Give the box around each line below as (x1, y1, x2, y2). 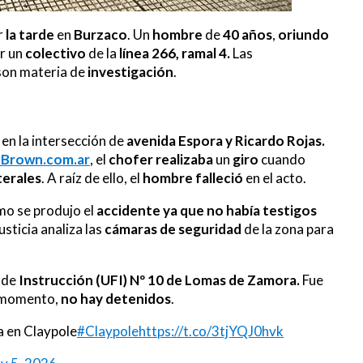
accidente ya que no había (96, 202, 263, 219)
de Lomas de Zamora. (166, 271, 300, 288)
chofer (109, 151, 153, 168)
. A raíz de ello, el (41, 169, 143, 186)
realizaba (156, 151, 213, 168)
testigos (263, 202, 317, 219)
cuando (258, 151, 305, 168)
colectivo (25, 45, 86, 62)
